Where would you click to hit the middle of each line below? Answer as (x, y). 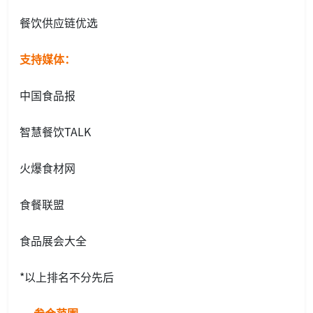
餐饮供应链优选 (59, 23)
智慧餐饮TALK (55, 132)
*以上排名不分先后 (67, 277)
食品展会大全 (53, 241)
